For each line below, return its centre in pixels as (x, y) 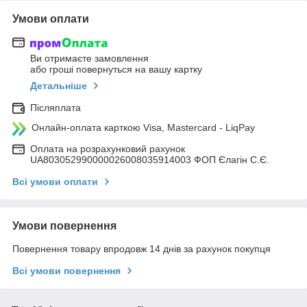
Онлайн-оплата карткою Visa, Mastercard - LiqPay (143, 128)
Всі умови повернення (66, 271)
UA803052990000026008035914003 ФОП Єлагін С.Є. (150, 160)
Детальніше (59, 86)
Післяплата (56, 108)
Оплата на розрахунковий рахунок (108, 149)
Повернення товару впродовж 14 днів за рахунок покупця (142, 249)
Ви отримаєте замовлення (89, 59)
